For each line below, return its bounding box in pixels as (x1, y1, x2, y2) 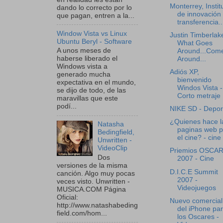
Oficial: (57, 194, 78, 201)
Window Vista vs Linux (57, 29, 127, 37)
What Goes (177, 39, 213, 47)
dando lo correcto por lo (57, 3, 132, 11)
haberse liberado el (57, 55, 117, 63)
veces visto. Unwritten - (57, 178, 130, 185)
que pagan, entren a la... (57, 11, 134, 19)
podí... (57, 103, 77, 111)
